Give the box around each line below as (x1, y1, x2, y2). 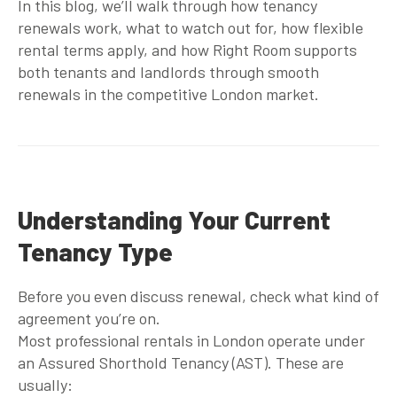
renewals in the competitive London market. (18, 83, 319, 104)
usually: (18, 374, 73, 394)
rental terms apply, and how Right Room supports (18, 39, 357, 59)
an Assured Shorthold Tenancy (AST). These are (18, 352, 344, 372)
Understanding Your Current (18, 204, 331, 235)
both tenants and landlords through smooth (18, 61, 319, 82)
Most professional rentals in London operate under (18, 330, 365, 350)
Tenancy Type (18, 236, 173, 267)
